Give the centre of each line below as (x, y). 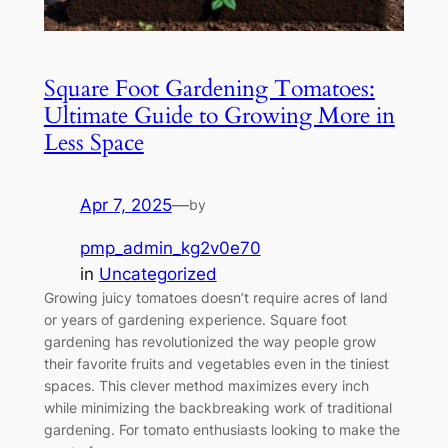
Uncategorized (157, 274)
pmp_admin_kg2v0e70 (170, 248)
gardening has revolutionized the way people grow (209, 342)
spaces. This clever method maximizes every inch (206, 386)
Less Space (93, 143)
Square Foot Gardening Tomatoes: (209, 89)
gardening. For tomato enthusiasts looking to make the (221, 430)
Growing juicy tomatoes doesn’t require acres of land (215, 298)
